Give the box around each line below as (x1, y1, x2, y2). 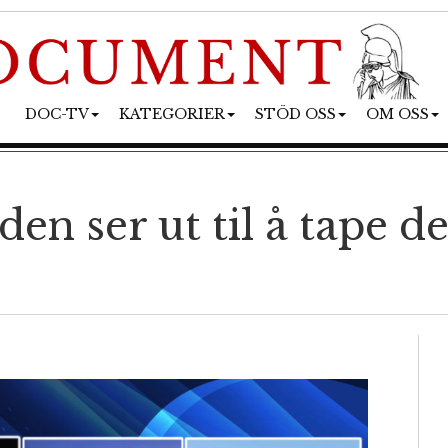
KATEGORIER (118, 104, 225, 123)
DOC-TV (24, 104, 89, 123)
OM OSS (365, 104, 429, 123)
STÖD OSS (254, 104, 336, 123)
